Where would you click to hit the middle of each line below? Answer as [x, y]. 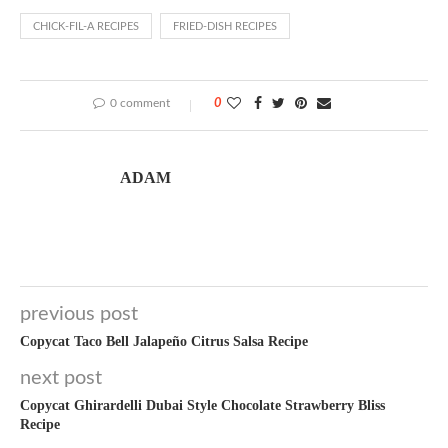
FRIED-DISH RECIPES [225, 26]
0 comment [140, 103]
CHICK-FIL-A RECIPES [86, 26]
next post [61, 378]
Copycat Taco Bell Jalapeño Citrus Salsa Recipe [164, 341]
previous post [79, 314]
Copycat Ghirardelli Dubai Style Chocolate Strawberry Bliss [202, 405]
